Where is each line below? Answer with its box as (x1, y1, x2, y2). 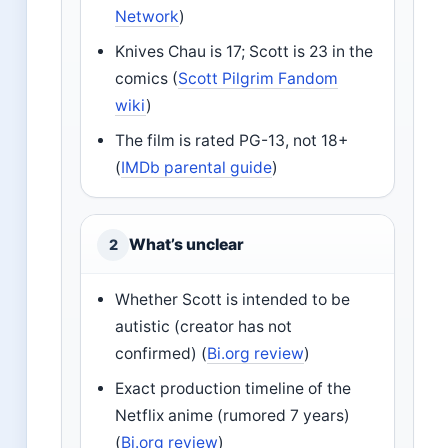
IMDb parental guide (121, 158, 273, 178)
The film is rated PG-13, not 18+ (115, 131, 349, 151)
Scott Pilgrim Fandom (178, 69, 339, 89)
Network (115, 7, 180, 27)
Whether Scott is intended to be (115, 290, 351, 310)
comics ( (115, 69, 179, 89)
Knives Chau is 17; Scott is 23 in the (115, 42, 374, 62)
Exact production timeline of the (115, 379, 352, 399)
